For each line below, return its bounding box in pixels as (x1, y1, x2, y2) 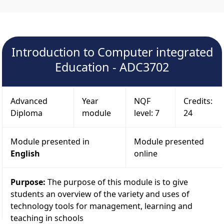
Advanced (10, 95, 47, 106)
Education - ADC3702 (55, 58, 169, 75)
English (10, 147, 40, 159)
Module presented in (10, 135, 89, 147)
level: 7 (134, 107, 159, 118)
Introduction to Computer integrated (11, 43, 213, 60)
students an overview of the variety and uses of (10, 188, 189, 199)
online (134, 147, 157, 159)
